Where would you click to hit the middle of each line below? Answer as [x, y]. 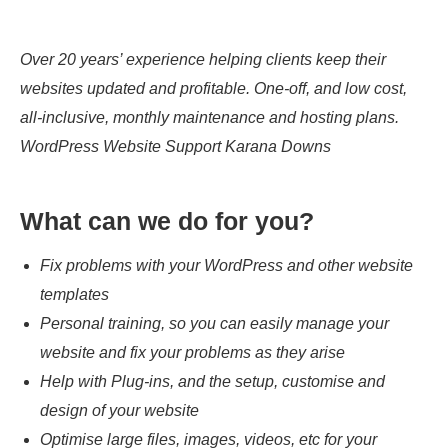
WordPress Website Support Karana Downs [175, 146]
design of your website [119, 410]
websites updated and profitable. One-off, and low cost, [213, 88]
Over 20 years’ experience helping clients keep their [203, 59]
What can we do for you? [167, 221]
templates [74, 294]
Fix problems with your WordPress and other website [226, 265]
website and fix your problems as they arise [192, 352]
